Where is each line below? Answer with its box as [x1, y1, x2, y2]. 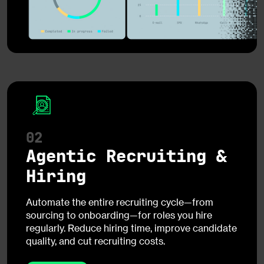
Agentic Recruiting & [26, 145, 226, 168]
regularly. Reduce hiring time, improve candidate [26, 222, 237, 234]
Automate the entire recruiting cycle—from [26, 196, 213, 208]
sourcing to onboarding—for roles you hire [26, 209, 212, 221]
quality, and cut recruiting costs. [26, 235, 165, 247]
